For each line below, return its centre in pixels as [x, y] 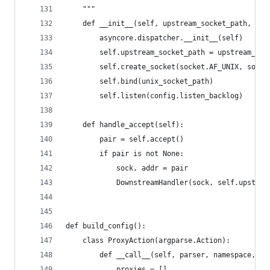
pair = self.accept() [125, 139]
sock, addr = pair [127, 168]
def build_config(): [106, 226]
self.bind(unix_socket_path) [140, 81]
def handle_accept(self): [125, 125]
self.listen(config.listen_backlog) [154, 96]
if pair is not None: [125, 154]
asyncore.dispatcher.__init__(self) [154, 38]
